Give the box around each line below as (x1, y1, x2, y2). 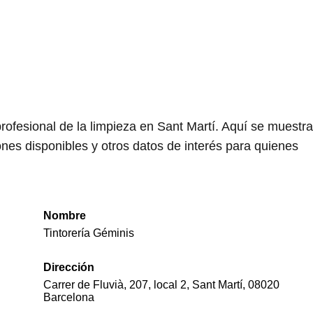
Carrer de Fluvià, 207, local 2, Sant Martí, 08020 (43, 279, 279, 291)
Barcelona (43, 291, 94, 304)
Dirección (43, 261, 94, 274)
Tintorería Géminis (43, 227, 134, 240)
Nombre (43, 210, 86, 222)
